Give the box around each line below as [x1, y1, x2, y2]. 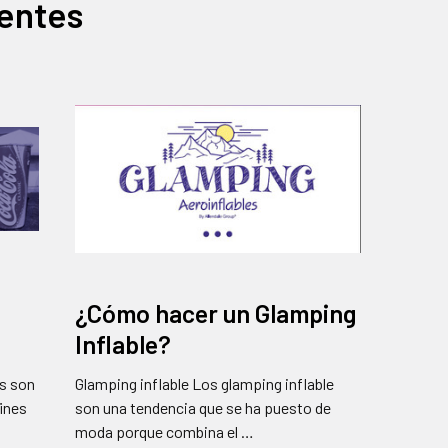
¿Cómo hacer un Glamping [75, 298, 357, 329]
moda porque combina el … [75, 422, 255, 442]
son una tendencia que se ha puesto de [75, 398, 332, 418]
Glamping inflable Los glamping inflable [75, 374, 335, 394]
